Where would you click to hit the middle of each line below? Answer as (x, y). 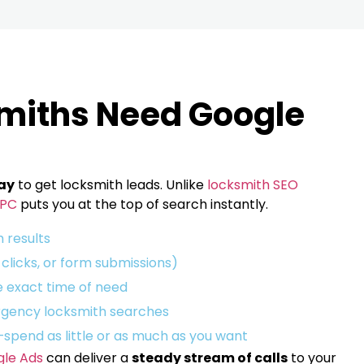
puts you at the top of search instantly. (143, 205)
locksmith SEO (253, 185)
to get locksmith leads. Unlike (111, 185)
